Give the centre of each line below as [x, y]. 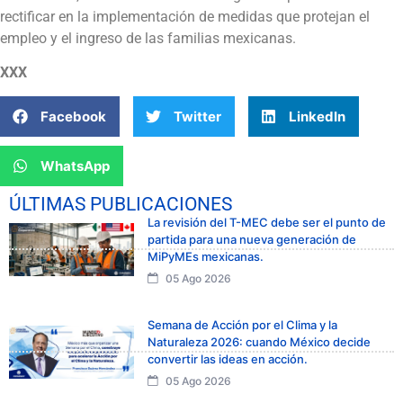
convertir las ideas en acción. [228, 359]
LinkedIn [317, 116]
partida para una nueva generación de [252, 240]
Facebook [73, 116]
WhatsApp [75, 166]
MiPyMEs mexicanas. [206, 257]
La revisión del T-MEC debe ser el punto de [267, 223]
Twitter [197, 116]
